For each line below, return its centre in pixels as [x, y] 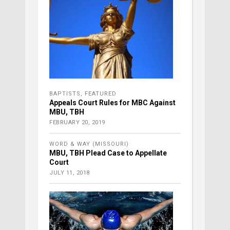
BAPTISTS [65, 94]
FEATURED [101, 94]
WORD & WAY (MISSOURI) [89, 144]
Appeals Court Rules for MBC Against [112, 103]
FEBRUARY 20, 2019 [77, 123]
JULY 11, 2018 [70, 173]
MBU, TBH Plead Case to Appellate [108, 153]
